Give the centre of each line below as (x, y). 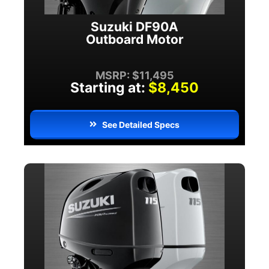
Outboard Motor (134, 39)
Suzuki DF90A (134, 26)
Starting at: (108, 87)
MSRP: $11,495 (134, 75)
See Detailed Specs (141, 124)
